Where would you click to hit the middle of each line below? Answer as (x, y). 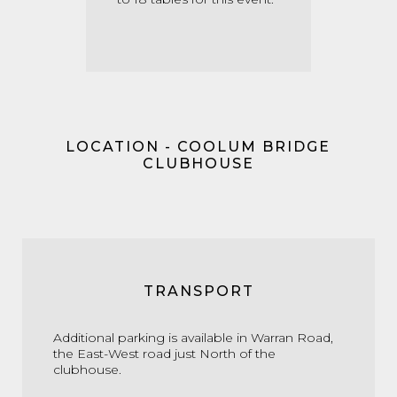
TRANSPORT (198, 291)
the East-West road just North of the (164, 353)
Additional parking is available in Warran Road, (193, 337)
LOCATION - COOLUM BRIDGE (198, 146)
